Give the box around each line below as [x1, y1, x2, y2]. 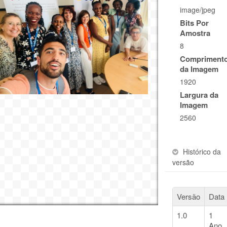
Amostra [180, 27, 211, 39]
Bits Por [180, 17, 209, 29]
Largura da [180, 89, 219, 101]
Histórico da [183, 146, 221, 157]
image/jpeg [180, 5, 216, 15]
